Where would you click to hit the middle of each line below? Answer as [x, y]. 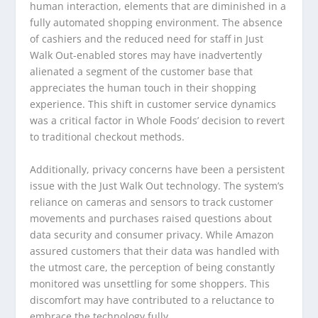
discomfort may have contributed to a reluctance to [152, 300]
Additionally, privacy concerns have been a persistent [158, 169]
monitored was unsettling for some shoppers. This [150, 283]
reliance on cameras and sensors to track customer [152, 202]
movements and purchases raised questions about [151, 218]
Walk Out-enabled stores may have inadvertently [146, 55]
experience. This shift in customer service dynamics [153, 104]
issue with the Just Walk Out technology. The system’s [157, 185]
